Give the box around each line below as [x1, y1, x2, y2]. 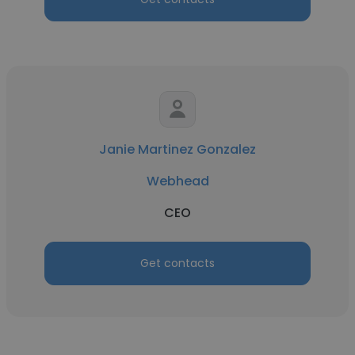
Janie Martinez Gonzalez [99, 140, 256, 158]
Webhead [146, 172, 209, 190]
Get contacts [140, 255, 215, 271]
